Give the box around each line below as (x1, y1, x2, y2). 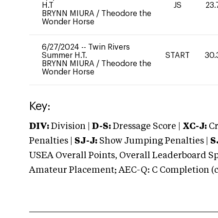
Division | (49, 122, 92, 131)
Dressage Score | (111, 122, 181, 131)
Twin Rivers (88, 43, 130, 51)
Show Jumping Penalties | (97, 137, 210, 145)
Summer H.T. (42, 52, 87, 59)
